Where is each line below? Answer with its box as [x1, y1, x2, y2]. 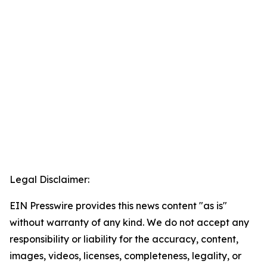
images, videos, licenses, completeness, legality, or [10, 250, 241, 262]
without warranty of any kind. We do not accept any [10, 216, 249, 229]
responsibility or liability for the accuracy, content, [10, 233, 238, 246]
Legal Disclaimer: [10, 173, 89, 186]
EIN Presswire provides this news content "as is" [10, 200, 227, 212]
